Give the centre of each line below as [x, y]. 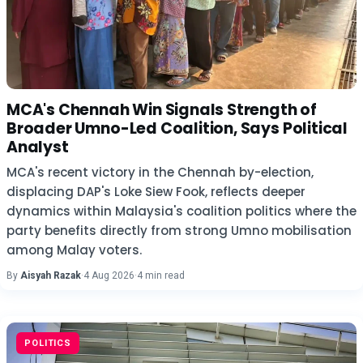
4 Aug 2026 [109, 275]
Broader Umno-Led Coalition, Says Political [177, 128]
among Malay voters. [74, 250]
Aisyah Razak [51, 275]
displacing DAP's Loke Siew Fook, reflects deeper [156, 192]
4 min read [161, 275]
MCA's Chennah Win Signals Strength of [162, 110]
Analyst [38, 147]
